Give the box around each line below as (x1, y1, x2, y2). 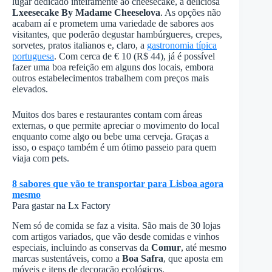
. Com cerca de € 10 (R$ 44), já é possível (54, 50, 215, 61)
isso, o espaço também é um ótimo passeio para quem (12, 141, 216, 152)
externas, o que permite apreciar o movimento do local (12, 120, 219, 131)
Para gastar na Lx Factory (12, 200, 110, 211)
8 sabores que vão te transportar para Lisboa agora (12, 178, 223, 189)
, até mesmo (181, 242, 226, 253)
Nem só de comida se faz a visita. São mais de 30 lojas (12, 220, 220, 231)
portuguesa (12, 50, 54, 61)
